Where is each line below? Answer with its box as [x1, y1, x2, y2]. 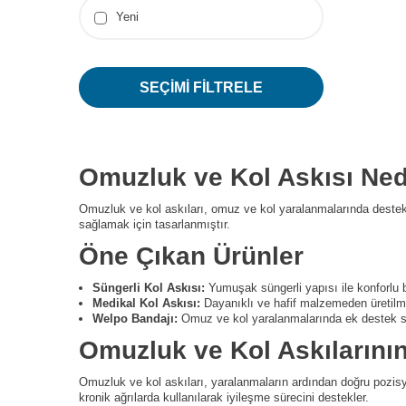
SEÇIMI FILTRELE [140, 80, 263, 95]
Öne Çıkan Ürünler [79, 242, 304, 270]
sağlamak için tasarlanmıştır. [79, 217, 230, 231]
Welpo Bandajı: [92, 312, 178, 325]
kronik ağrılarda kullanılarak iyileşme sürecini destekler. [79, 391, 369, 404]
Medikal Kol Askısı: [92, 296, 200, 310]
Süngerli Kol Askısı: [92, 281, 205, 295]
